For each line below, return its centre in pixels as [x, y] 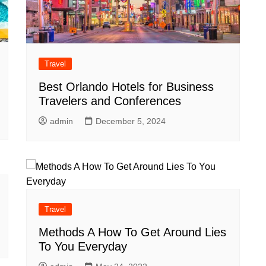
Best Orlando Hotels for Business [126, 86]
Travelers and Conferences [110, 101]
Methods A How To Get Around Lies [132, 232]
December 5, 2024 [131, 121]
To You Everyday [83, 246]
